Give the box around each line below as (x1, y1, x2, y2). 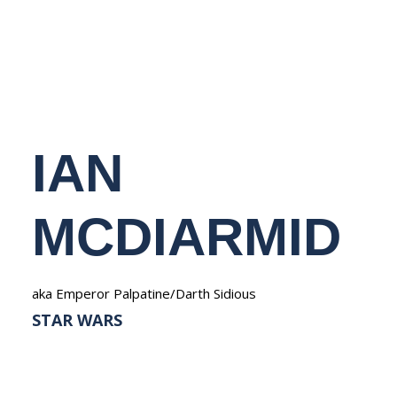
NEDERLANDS (154, 10, 243, 27)
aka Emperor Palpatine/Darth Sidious (32, 284, 256, 302)
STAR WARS (32, 309, 122, 331)
